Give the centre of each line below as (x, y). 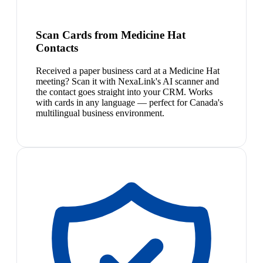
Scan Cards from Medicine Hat (111, 35)
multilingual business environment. (100, 113)
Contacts (57, 48)
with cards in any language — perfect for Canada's (129, 103)
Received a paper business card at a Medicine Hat (128, 71)
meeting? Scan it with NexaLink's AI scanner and (127, 82)
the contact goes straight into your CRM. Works (124, 92)
